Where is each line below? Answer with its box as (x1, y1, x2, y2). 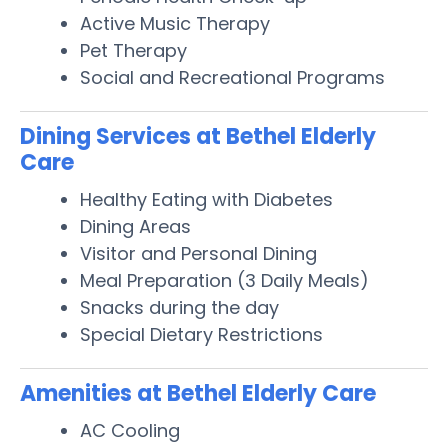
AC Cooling (80, 417, 180, 443)
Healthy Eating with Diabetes (80, 186, 333, 212)
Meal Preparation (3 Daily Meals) (80, 267, 369, 293)
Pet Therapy (80, 37, 187, 63)
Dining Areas (80, 213, 191, 239)
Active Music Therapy (80, 10, 270, 36)
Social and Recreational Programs (80, 64, 385, 90)
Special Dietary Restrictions (80, 321, 323, 347)
